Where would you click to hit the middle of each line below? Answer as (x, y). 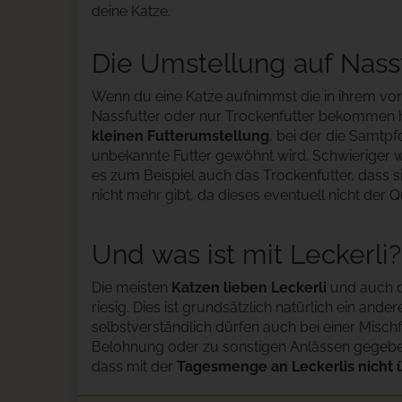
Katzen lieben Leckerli (249, 288)
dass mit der (134, 367)
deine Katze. (131, 11)
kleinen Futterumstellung (180, 136)
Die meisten (131, 288)
